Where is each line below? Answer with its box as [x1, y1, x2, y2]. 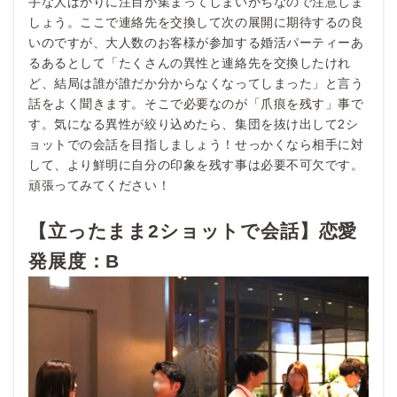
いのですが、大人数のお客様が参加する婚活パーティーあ [28, 35, 364, 50]
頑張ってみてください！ [28, 177, 171, 192]
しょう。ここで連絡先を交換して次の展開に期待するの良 [28, 14, 364, 29]
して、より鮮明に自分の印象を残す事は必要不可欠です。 [28, 157, 364, 172]
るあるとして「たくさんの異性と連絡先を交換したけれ [28, 55, 351, 70]
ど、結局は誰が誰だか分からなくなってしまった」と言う [28, 75, 364, 90]
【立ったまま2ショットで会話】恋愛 [28, 220, 358, 241]
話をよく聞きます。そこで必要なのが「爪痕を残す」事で [28, 96, 364, 111]
